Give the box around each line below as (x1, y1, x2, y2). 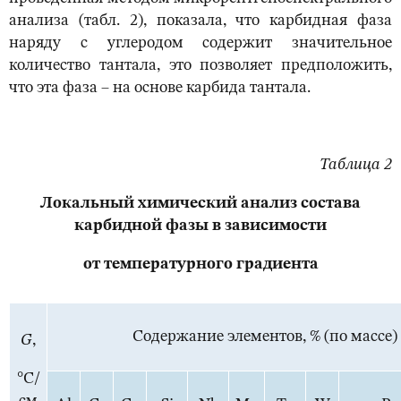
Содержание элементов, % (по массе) (132, 328, 397, 346)
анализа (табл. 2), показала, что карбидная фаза (9, 13, 392, 30)
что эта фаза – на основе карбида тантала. (9, 80, 311, 97)
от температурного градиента (82, 256, 319, 273)
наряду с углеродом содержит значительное (9, 35, 392, 52)
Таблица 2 (320, 157, 392, 174)
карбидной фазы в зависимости (74, 218, 327, 235)
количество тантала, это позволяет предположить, (9, 57, 392, 74)
